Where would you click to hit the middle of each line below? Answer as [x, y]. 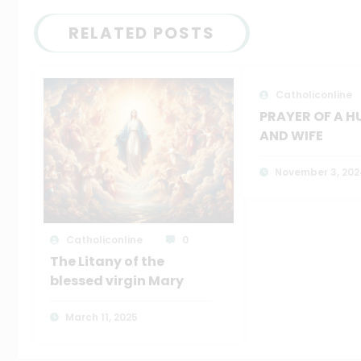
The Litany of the [107, 262]
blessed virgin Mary [117, 281]
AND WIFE [291, 136]
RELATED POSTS [142, 33]
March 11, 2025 [102, 317]
